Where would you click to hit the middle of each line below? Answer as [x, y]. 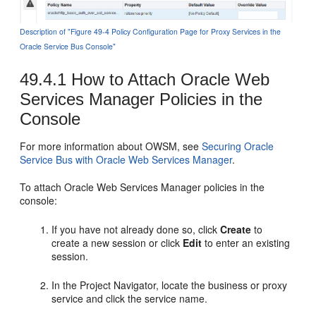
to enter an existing [246, 243]
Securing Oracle [238, 146]
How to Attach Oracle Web [168, 80]
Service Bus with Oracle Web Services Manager [126, 160]
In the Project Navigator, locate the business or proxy [170, 285]
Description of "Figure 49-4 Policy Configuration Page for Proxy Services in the [151, 32]
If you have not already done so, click [136, 230]
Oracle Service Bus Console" [68, 47]
